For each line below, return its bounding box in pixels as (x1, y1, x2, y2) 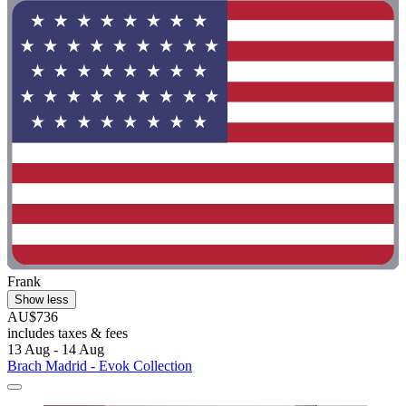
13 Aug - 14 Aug (7, 341, 104, 357)
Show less (14, 292, 69, 306)
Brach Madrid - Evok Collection (7, 357, 192, 373)
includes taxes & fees (7, 324, 128, 341)
